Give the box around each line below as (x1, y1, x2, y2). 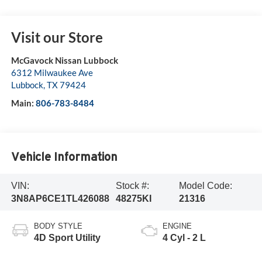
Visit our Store (11, 29, 103, 46)
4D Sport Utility (33, 233, 101, 243)
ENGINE (163, 222, 192, 231)
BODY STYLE (33, 222, 82, 231)
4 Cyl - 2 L (163, 233, 206, 243)
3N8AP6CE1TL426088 (11, 193, 109, 204)
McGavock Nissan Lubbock (11, 55, 118, 66)
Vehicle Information (11, 150, 118, 163)
